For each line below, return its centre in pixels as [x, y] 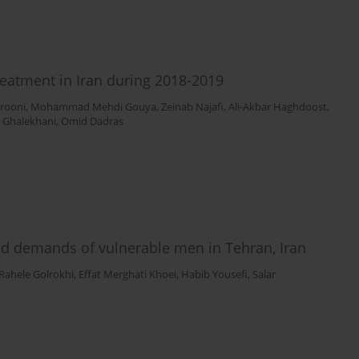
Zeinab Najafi [192, 107]
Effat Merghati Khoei [127, 275]
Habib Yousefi [214, 275]
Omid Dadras [92, 122]
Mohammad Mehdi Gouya [93, 107]
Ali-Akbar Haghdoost [278, 107]
